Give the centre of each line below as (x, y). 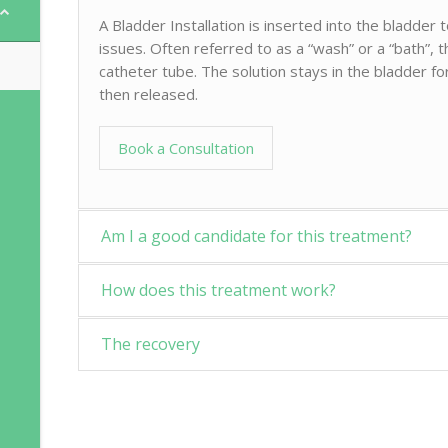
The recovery (151, 344)
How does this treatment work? (219, 290)
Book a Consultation (186, 148)
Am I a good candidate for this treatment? (257, 236)
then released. (149, 94)
